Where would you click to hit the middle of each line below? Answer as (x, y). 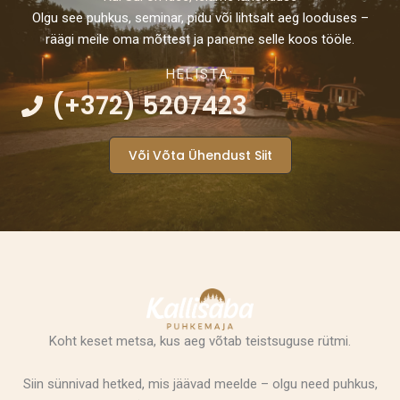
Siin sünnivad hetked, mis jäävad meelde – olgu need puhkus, (200, 383)
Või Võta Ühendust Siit (200, 155)
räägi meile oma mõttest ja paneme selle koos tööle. (200, 39)
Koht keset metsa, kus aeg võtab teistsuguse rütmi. (200, 341)
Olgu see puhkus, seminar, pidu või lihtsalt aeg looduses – (200, 17)
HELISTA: (200, 74)
